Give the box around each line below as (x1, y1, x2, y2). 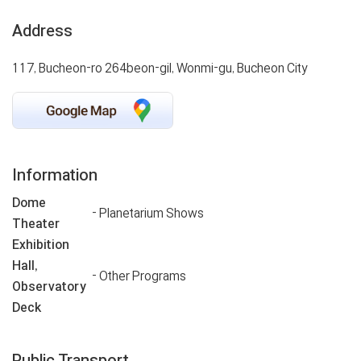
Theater (12, 216, 60, 232)
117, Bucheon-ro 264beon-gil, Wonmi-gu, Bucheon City (12, 60, 307, 76)
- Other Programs (92, 268, 186, 284)
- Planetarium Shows (92, 205, 204, 222)
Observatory (12, 279, 86, 295)
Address (12, 21, 73, 40)
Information (12, 165, 98, 185)
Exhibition (12, 237, 69, 253)
